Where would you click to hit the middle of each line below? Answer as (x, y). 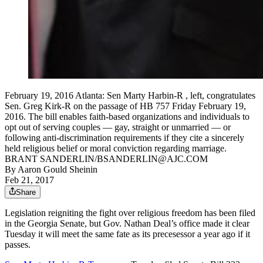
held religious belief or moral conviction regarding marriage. (116, 148)
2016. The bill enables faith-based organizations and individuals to (127, 116)
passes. (18, 244)
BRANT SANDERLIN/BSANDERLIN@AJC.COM (106, 159)
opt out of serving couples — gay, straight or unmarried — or (118, 127)
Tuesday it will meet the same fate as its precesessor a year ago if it (127, 234)
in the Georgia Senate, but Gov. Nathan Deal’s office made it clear (127, 223)
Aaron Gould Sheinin (58, 169)
